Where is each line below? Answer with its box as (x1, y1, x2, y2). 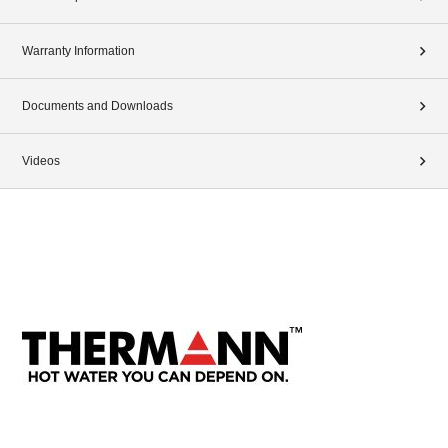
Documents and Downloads (22, 98, 173, 113)
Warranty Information (22, 43, 135, 58)
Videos (22, 153, 60, 168)
